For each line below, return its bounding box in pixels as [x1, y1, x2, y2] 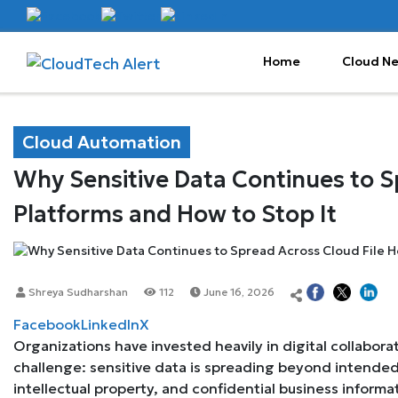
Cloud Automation [22, 131, 181, 155]
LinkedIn [81, 315, 139, 334]
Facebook [13, 315, 81, 334]
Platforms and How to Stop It [13, 200, 337, 229]
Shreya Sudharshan [26, 284, 128, 298]
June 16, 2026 [201, 284, 275, 298]
